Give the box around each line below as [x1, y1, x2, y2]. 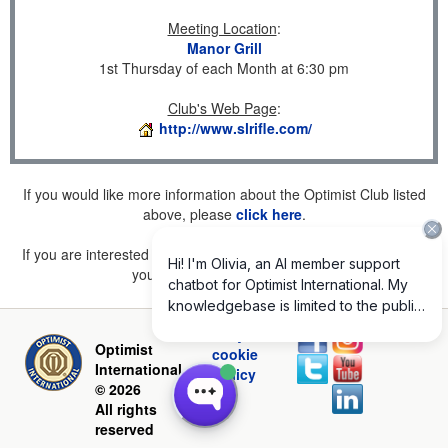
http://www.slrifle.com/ [158, 118, 312, 138]
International [95, 359, 182, 379]
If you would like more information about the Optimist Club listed [22, 184, 426, 204]
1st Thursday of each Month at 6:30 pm [99, 58, 349, 78]
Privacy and [195, 324, 276, 344]
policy [214, 364, 257, 384]
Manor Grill [186, 38, 262, 58]
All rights [95, 399, 157, 419]
